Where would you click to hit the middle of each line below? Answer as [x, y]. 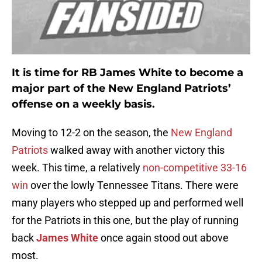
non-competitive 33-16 [195, 168]
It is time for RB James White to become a [127, 73]
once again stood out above [163, 238]
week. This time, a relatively [77, 168]
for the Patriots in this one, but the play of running [125, 220]
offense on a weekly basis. [83, 104]
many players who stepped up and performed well [127, 203]
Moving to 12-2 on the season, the [91, 133]
